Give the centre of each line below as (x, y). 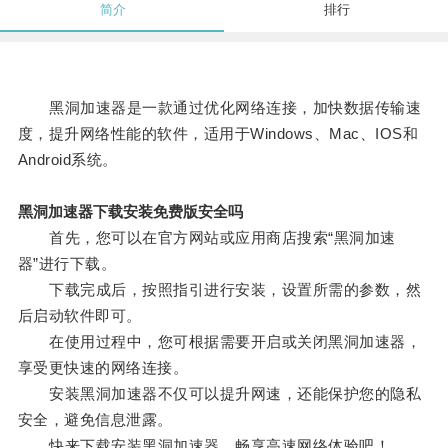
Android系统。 (67, 160)
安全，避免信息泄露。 (95, 420)
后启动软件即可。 (79, 316)
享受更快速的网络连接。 (103, 368)
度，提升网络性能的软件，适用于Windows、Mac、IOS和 (218, 134)
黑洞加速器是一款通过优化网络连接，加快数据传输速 (219, 108)
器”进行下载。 (67, 264)
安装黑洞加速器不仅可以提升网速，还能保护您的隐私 (219, 394)
